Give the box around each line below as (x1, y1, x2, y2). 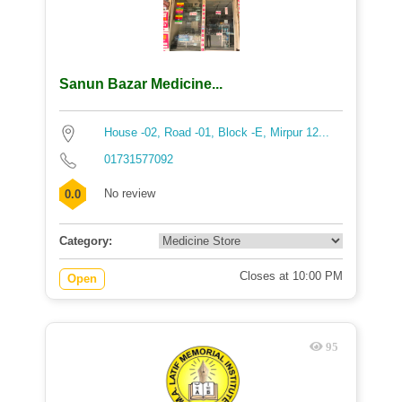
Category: (59, 234, 112, 248)
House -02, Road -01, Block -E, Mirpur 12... (104, 126, 329, 139)
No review (104, 187, 155, 200)
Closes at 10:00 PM (240, 269, 343, 283)
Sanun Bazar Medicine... (59, 76, 223, 92)
